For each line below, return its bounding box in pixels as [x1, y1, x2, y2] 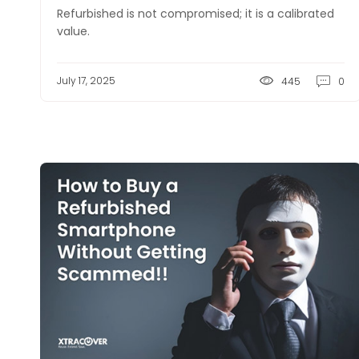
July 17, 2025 [57, 74, 115, 87]
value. [57, 23, 90, 39]
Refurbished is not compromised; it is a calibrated [57, 6, 334, 22]
